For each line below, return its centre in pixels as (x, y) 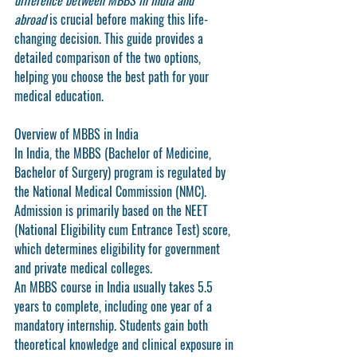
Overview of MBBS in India (76, 134)
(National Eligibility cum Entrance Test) (107, 229)
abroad (30, 19)
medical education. (59, 96)
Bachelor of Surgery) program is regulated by (122, 172)
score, (216, 229)
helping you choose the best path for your (113, 76)
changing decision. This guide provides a (110, 38)
